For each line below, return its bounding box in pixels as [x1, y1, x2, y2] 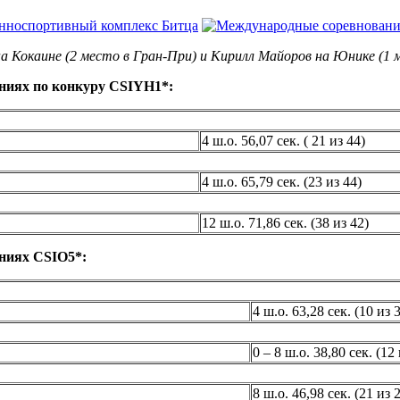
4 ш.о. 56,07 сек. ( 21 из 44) [202, 132, 365, 148]
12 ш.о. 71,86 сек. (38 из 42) [202, 214, 369, 230]
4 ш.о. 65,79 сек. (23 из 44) [202, 173, 362, 189]
